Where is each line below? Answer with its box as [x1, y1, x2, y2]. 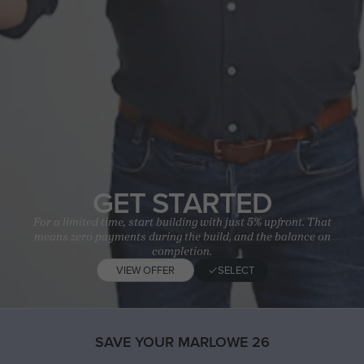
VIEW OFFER [115, 262, 175, 278]
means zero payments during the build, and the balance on [33, 227, 331, 245]
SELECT [217, 262, 254, 278]
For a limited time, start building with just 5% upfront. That [32, 213, 331, 231]
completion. [152, 242, 212, 260]
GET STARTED [92, 181, 272, 224]
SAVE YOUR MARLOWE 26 [94, 331, 270, 353]
